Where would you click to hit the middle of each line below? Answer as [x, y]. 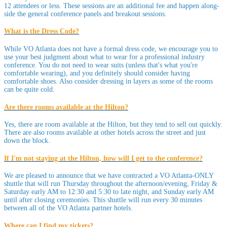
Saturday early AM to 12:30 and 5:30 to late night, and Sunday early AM [109, 192]
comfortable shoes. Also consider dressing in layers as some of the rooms [108, 81]
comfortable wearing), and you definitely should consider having [97, 73]
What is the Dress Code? [42, 31]
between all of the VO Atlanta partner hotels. [68, 208]
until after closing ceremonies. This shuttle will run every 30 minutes [103, 200]
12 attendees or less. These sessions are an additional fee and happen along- [112, 6]
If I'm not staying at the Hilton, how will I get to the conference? [103, 158]
